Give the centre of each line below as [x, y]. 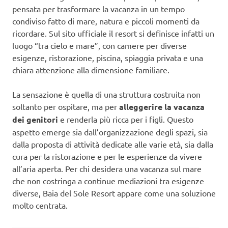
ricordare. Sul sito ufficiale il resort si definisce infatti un [113, 33]
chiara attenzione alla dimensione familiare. [91, 70]
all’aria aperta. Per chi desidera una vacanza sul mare [107, 169]
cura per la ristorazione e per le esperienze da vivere [107, 156]
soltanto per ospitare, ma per [66, 107]
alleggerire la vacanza [162, 107]
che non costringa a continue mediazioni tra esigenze [108, 181]
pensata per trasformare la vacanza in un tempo [98, 9]
